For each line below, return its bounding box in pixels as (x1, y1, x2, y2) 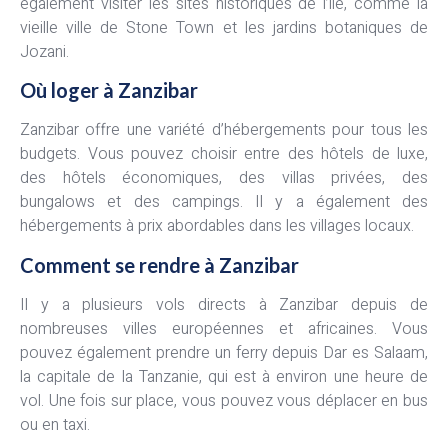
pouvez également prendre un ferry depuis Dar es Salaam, (20, 340, 428, 365)
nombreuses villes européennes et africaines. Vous (20, 316, 428, 341)
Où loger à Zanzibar (20, 78, 198, 103)
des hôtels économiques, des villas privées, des (20, 166, 428, 191)
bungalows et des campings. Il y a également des (20, 190, 428, 215)
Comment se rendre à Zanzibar (20, 252, 299, 277)
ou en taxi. (20, 412, 90, 437)
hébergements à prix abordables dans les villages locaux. (20, 214, 414, 239)
